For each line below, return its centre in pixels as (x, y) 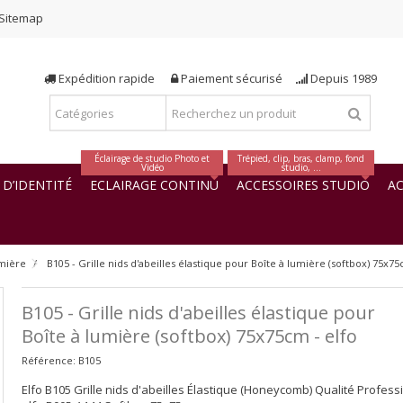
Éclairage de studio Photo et (152, 158)
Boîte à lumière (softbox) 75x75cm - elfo (189, 336)
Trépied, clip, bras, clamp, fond (301, 158)
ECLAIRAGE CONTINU (154, 184)
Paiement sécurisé (237, 78)
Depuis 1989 (342, 78)
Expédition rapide (113, 78)
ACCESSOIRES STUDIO (303, 184)
